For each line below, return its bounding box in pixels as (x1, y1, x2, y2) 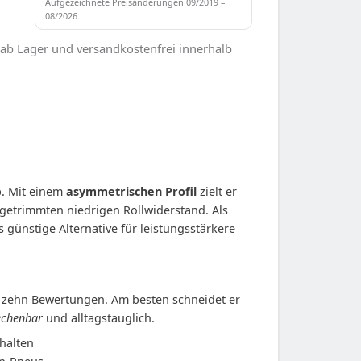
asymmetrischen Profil (66, 183, 197, 199)
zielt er (197, 183, 237, 199)
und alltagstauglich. (43, 309, 155, 326)
